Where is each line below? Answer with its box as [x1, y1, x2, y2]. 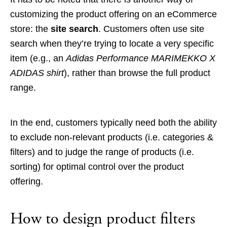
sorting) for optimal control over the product [10, 162, 184, 172]
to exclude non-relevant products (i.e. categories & [10, 132, 213, 143]
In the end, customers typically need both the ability [10, 118, 217, 128]
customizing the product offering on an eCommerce [10, 9, 217, 20]
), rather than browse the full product [64, 68, 210, 79]
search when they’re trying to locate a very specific [10, 39, 214, 49]
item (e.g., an [10, 53, 66, 64]
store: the [10, 24, 51, 34]
